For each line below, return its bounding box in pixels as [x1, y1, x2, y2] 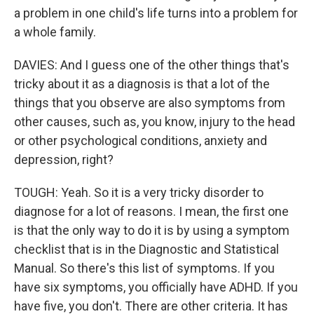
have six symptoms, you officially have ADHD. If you [14, 280, 298, 294]
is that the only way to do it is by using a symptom [14, 223, 289, 238]
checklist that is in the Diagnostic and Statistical [14, 242, 279, 257]
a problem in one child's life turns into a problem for [14, 6, 298, 20]
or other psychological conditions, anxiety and [14, 133, 267, 148]
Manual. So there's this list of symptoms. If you [14, 261, 275, 275]
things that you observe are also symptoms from [14, 95, 285, 110]
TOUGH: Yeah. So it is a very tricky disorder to [14, 185, 264, 200]
